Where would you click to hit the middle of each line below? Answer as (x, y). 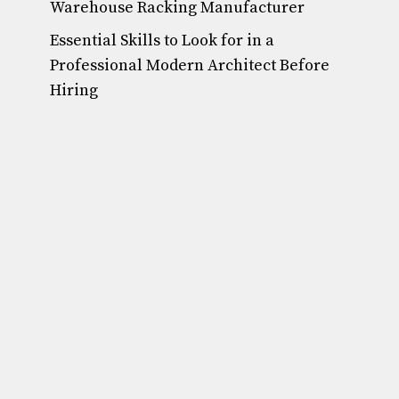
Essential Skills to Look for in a (162, 41)
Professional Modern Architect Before (190, 66)
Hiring (74, 91)
